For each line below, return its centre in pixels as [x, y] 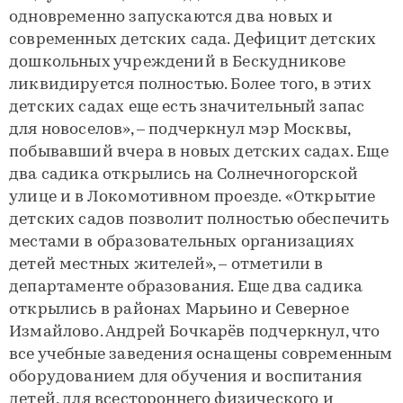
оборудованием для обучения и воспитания [186, 377]
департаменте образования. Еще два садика [186, 287]
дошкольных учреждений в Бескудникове [178, 63]
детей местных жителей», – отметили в [166, 265]
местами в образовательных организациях [182, 242]
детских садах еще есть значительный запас [187, 107]
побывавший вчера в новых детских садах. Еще [199, 152]
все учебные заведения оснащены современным [201, 355]
